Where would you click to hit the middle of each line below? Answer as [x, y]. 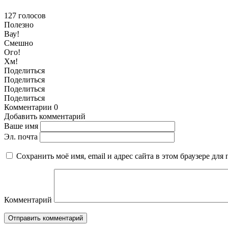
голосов [32, 16]
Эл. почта [21, 137]
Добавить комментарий [45, 117]
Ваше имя [21, 126]
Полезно [19, 25]
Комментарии [28, 107]
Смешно [19, 43]
